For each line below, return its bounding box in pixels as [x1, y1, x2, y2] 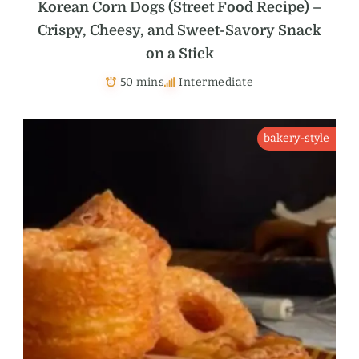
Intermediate [179, 75, 254, 89]
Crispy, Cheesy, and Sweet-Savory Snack [38, 22, 321, 38]
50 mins [119, 75, 165, 89]
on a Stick [145, 45, 214, 62]
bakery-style [264, 131, 329, 145]
